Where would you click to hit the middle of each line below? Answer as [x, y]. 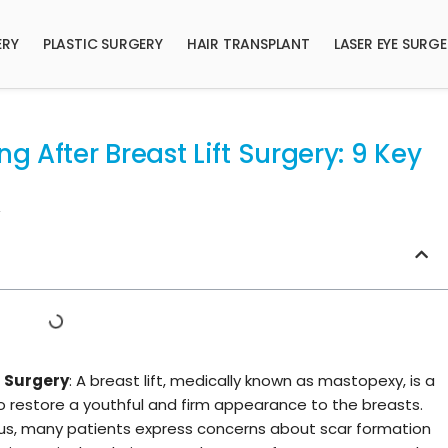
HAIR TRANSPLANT [248, 44]
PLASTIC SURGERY [102, 44]
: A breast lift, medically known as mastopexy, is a [252, 380]
